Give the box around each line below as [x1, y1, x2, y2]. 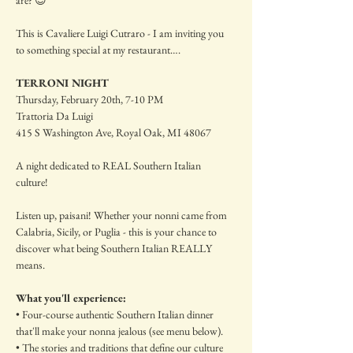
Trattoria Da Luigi [16, 109, 93, 123]
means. [16, 258, 45, 272]
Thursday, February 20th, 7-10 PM [16, 92, 164, 106]
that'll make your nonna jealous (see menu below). [16, 324, 223, 338]
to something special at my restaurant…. [16, 43, 180, 57]
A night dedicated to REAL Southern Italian [16, 158, 203, 173]
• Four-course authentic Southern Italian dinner [16, 307, 216, 321]
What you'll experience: [16, 291, 126, 305]
